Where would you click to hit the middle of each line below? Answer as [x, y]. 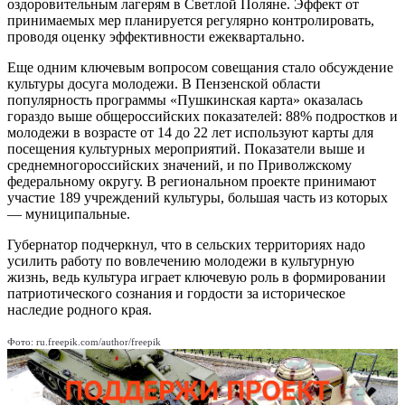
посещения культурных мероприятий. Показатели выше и [186, 149]
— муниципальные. [69, 214]
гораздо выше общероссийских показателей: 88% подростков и [202, 117]
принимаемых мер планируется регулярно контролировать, [191, 21]
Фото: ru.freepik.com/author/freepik [84, 342]
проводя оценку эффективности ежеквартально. [156, 37]
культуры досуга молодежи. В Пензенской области [164, 84]
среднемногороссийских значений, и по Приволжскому [179, 165]
